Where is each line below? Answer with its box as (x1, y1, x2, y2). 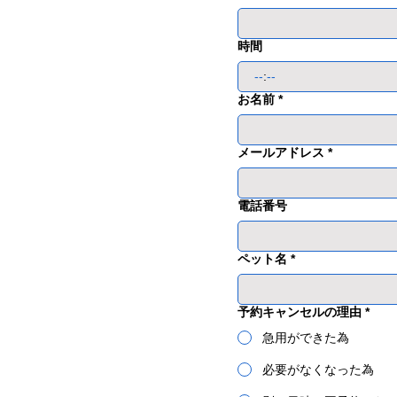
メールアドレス (237, 145, 324, 160)
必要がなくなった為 (262, 362, 374, 377)
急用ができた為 (262, 331, 349, 345)
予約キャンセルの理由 (237, 305, 362, 319)
